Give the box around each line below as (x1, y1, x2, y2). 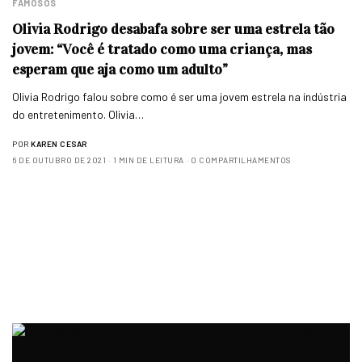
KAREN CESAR (31, 139, 87, 149)
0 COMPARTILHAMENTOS (191, 155, 291, 166)
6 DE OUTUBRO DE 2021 (12, 155, 106, 166)
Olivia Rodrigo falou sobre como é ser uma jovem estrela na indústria (12, 90, 347, 104)
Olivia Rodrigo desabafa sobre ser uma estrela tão (12, 20, 335, 39)
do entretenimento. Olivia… (12, 107, 145, 122)
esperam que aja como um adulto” (12, 61, 228, 79)
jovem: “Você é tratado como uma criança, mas (12, 40, 312, 59)
